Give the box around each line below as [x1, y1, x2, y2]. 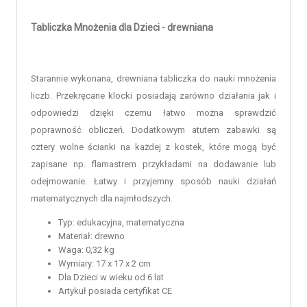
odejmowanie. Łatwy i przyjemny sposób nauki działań [31, 175, 276, 186]
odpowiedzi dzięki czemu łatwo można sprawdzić [31, 107, 276, 118]
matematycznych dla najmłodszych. [31, 193, 173, 204]
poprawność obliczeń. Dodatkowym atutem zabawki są [31, 124, 276, 135]
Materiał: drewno [58, 230, 125, 241]
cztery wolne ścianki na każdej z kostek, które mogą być [31, 141, 276, 152]
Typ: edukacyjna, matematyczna [58, 217, 184, 228]
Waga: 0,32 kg [58, 244, 114, 255]
